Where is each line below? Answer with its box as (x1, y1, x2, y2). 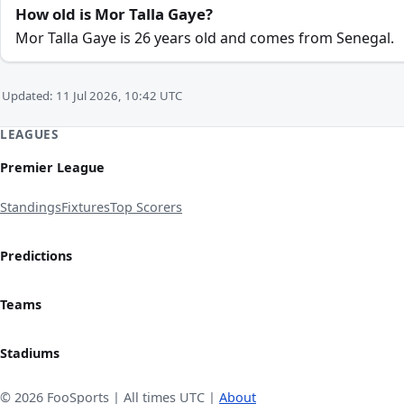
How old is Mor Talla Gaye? (15, 4, 213, 24)
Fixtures (61, 198, 110, 216)
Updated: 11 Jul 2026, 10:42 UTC (2, 87, 182, 104)
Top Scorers (110, 198, 182, 216)
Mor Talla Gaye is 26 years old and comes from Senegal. (15, 28, 394, 48)
